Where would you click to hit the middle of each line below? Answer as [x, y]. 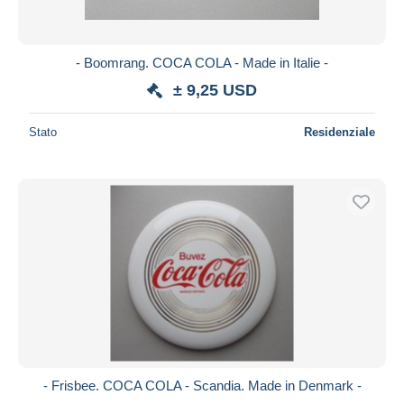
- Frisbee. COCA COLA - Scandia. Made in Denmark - [202, 385]
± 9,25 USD [215, 90]
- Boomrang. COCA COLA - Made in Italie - [202, 62]
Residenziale [340, 132]
